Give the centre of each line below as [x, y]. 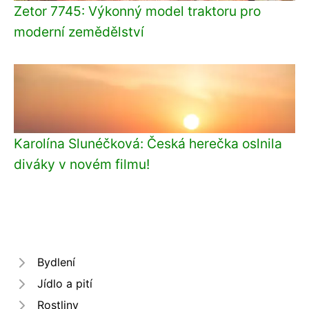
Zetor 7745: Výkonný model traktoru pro [137, 11]
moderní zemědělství [79, 32]
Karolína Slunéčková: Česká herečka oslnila [148, 143]
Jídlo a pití [65, 283]
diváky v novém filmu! [82, 164]
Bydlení [56, 262]
